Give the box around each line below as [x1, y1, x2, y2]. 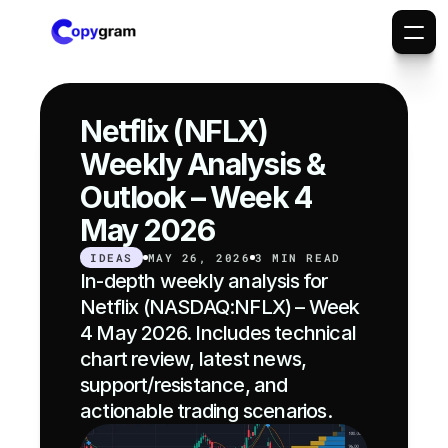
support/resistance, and [80, 373, 288, 397]
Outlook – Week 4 [80, 179, 311, 215]
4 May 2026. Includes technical [80, 321, 356, 345]
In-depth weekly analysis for [80, 269, 328, 293]
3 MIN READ [255, 250, 341, 265]
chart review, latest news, [80, 347, 307, 371]
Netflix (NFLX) [80, 113, 267, 149]
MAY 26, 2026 [147, 250, 251, 265]
